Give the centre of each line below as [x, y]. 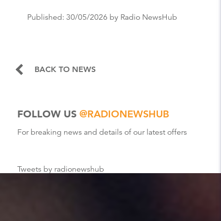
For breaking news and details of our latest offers [102, 132]
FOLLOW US [48, 114]
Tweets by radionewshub [61, 169]
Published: [47, 17]
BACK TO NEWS [65, 69]
